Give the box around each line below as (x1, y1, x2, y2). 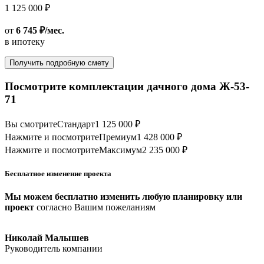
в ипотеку (5, 37, 45, 47)
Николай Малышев (5, 232, 89, 243)
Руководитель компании (5, 243, 103, 253)
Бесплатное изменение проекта (5, 169, 111, 178)
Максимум (99, 144, 142, 155)
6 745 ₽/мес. (16, 25, 64, 36)
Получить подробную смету (9, 58, 109, 68)
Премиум (99, 131, 137, 142)
